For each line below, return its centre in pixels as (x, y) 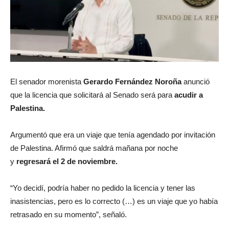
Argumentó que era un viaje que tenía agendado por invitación (113, 135)
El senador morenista (46, 82)
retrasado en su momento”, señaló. (68, 215)
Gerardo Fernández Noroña (131, 82)
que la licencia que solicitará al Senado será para (91, 95)
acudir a (188, 95)
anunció (196, 82)
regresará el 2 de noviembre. (66, 162)
